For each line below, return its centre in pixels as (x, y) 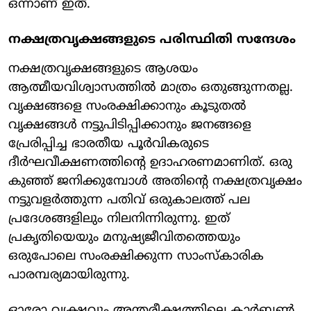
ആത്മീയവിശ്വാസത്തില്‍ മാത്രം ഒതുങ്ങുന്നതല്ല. (151, 87)
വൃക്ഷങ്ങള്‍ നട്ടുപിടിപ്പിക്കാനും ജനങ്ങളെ (130, 125)
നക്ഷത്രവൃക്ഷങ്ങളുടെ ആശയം (103, 69)
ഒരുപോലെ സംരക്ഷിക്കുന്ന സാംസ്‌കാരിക (136, 256)
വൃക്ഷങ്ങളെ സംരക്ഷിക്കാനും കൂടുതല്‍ (127, 106)
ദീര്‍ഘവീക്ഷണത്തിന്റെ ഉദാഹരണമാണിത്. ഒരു (150, 162)
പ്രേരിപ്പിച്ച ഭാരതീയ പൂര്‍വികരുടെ (109, 144)
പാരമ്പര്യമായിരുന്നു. (69, 275)
